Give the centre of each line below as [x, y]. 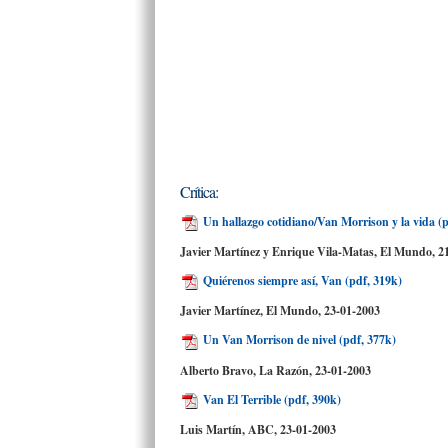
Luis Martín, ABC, [230, 429]
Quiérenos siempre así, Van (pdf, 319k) [301, 281]
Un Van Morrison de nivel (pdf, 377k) [298, 340]
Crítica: [199, 191]
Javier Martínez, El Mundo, [252, 311]
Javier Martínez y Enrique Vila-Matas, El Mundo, [309, 252]
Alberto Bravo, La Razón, [247, 370]
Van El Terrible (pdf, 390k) [270, 399]
